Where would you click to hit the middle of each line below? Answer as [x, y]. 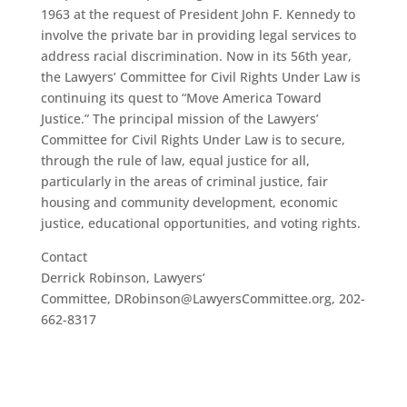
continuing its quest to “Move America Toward [181, 97]
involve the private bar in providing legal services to [198, 35]
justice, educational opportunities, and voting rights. [200, 223]
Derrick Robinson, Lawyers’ [123, 277]
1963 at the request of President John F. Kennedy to [198, 14]
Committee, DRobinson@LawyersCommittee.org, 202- [203, 298]
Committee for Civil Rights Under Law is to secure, [193, 139]
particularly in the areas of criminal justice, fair [184, 181]
